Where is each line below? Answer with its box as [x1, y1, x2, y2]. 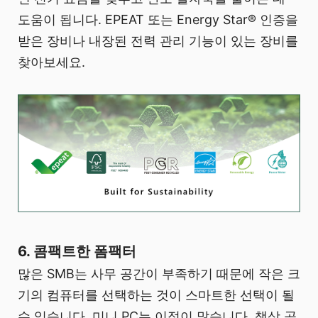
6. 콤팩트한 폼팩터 [18, 242, 136, 260]
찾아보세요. [18, 54, 85, 70]
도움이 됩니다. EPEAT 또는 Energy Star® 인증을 [18, 11, 298, 27]
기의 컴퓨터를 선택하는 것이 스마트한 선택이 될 [18, 287, 295, 302]
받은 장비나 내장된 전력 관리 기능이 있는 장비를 [18, 33, 298, 48]
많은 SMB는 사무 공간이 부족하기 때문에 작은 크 [18, 265, 300, 281]
